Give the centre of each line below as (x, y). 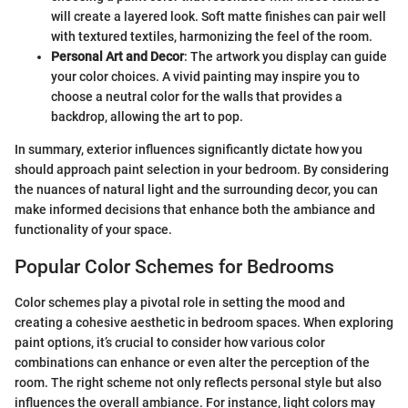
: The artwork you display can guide (286, 56)
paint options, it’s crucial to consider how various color (170, 342)
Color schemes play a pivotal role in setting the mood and (180, 302)
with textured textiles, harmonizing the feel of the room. (212, 36)
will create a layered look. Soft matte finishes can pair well (219, 16)
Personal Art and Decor (117, 56)
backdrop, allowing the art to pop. (147, 117)
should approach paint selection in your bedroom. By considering (202, 169)
